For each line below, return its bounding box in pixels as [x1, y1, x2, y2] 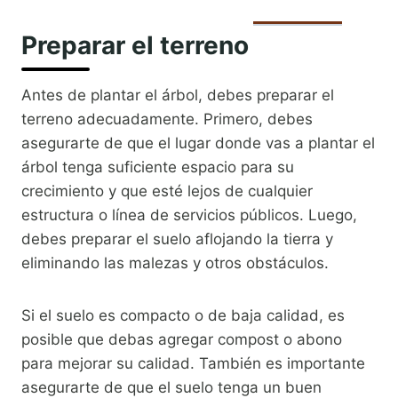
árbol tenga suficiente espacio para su [21, 158, 294, 177]
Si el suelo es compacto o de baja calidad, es [21, 306, 345, 325]
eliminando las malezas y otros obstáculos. [21, 254, 329, 273]
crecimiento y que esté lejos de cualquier [21, 182, 313, 201]
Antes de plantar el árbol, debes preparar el [21, 86, 334, 105]
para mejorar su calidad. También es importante [21, 354, 365, 373]
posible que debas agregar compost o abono [21, 330, 342, 349]
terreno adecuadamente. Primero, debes [21, 110, 313, 129]
